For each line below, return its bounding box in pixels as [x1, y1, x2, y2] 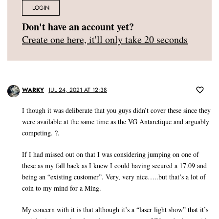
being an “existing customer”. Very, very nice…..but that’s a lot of [22, 172, 206, 182]
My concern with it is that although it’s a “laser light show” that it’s [22, 205, 208, 215]
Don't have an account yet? [22, 20, 134, 34]
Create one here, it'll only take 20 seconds [22, 33, 188, 46]
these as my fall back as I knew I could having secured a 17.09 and [22, 161, 207, 171]
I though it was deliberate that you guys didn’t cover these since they [22, 106, 211, 115]
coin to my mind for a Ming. [22, 183, 101, 193]
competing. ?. [22, 128, 60, 138]
